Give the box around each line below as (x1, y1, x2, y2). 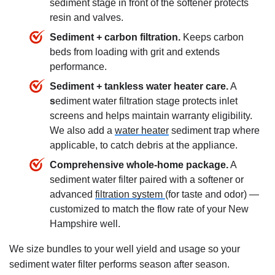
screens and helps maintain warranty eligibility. (50, 110, 252, 121)
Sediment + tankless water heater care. (50, 80, 228, 91)
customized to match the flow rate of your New (50, 203, 249, 214)
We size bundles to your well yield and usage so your (9, 243, 240, 254)
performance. (50, 61, 107, 72)
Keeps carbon (180, 31, 244, 42)
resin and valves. (50, 12, 123, 23)
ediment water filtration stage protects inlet (55, 95, 238, 106)
